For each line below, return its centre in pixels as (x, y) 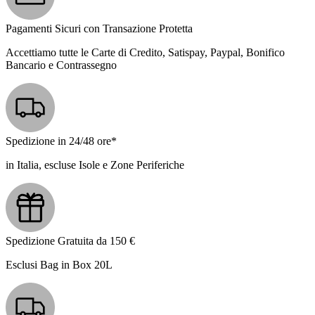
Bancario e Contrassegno (61, 65)
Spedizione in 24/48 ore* (61, 141)
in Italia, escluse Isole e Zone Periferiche (95, 165)
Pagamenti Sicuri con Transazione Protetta (99, 29)
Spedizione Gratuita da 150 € (70, 241)
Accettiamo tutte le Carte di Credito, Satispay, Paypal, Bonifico (145, 53)
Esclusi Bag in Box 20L (59, 265)
